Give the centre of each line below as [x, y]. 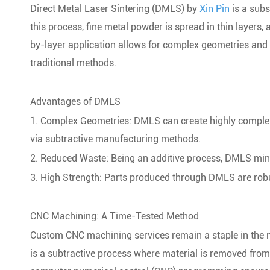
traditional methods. [73, 63]
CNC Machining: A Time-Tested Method [115, 216]
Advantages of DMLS [75, 102]
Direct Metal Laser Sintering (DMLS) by [115, 9]
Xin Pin [215, 9]
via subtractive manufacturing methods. [115, 139]
